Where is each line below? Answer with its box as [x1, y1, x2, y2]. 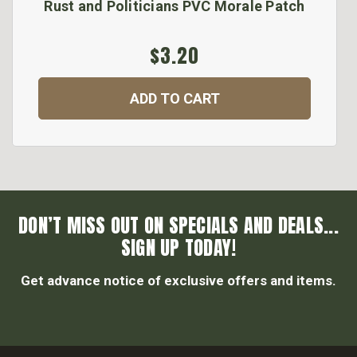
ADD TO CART [129, 90, 220, 108]
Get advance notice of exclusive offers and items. [21, 273, 336, 289]
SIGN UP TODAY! [120, 233, 237, 263]
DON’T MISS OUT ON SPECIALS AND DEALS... [18, 211, 339, 241]
